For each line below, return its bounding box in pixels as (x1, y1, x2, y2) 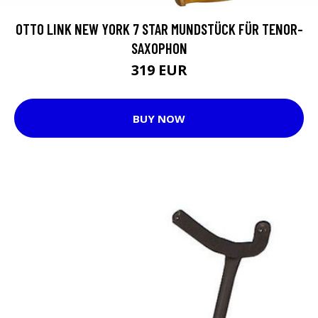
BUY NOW (133, 111, 185, 126)
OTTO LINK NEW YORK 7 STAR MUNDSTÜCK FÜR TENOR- (15, 20, 303, 38)
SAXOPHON (131, 39, 187, 57)
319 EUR (131, 60, 187, 80)
